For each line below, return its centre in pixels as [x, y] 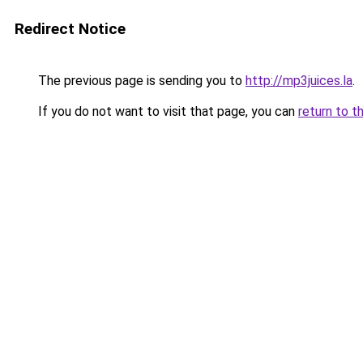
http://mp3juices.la [299, 81]
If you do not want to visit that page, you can [167, 111]
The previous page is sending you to [140, 81]
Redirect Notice [70, 29]
